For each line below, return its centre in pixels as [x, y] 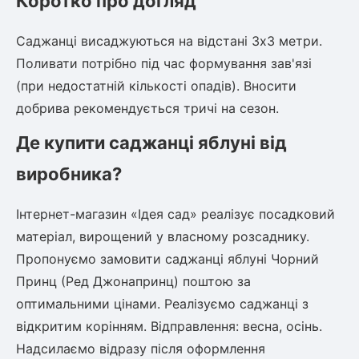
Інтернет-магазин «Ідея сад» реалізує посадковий [175, 214]
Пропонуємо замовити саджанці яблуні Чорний [167, 259]
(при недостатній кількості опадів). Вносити [156, 86]
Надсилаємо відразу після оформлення [141, 349]
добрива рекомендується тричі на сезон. [147, 108]
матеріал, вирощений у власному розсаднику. [163, 236]
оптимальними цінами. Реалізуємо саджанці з [162, 304]
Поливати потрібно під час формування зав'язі [164, 63]
